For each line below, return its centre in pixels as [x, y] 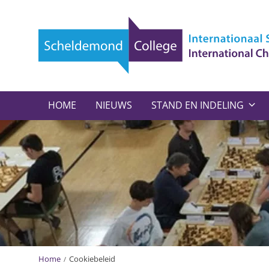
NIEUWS [114, 105]
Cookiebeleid [92, 259]
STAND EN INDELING [198, 105]
